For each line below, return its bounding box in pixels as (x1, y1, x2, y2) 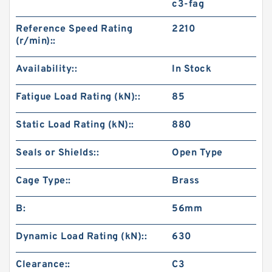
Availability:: (16, 63, 77, 75)
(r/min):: (16, 35, 56, 47)
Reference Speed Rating (16, 23, 132, 35)
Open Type (172, 147, 223, 159)
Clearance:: (16, 259, 70, 271)
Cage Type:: (16, 175, 71, 187)
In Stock (172, 63, 212, 75)
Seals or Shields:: (16, 147, 99, 159)
